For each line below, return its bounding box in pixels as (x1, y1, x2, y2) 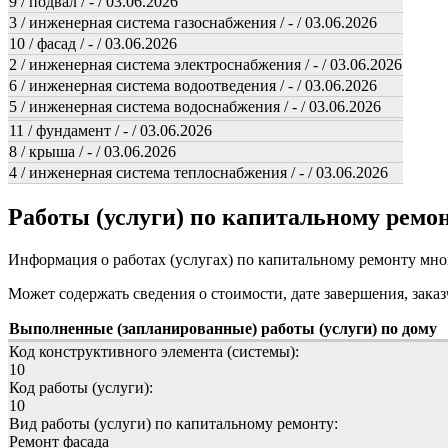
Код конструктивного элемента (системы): (9, 342, 299, 360)
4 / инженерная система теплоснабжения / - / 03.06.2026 (9, 164, 388, 182)
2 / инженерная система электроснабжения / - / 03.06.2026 (9, 56, 402, 74)
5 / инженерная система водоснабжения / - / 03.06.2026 (9, 98, 381, 116)
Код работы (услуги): (9, 378, 153, 396)
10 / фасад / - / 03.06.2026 (9, 35, 177, 53)
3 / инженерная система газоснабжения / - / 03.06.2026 (9, 14, 377, 32)
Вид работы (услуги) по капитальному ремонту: (9, 414, 338, 432)
